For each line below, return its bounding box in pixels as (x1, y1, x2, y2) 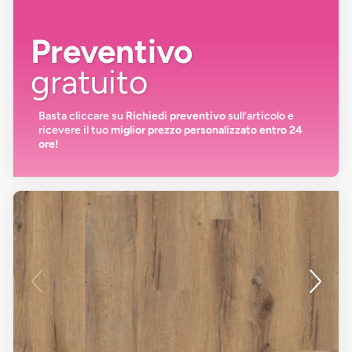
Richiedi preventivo (126, 108, 225, 123)
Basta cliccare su (38, 108, 126, 123)
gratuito (31, 61, 148, 102)
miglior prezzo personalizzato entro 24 (111, 123, 302, 137)
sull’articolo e (225, 108, 294, 123)
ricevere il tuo (38, 123, 111, 137)
